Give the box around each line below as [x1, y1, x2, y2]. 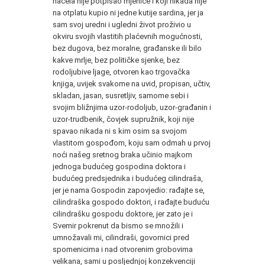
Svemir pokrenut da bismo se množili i [53, 221, 183, 230]
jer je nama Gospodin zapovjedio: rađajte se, [53, 185, 205, 195]
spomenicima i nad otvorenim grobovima [53, 244, 193, 254]
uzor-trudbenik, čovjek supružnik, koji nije [53, 114, 194, 124]
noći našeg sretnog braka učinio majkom [53, 150, 192, 159]
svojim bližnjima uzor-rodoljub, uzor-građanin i [53, 102, 211, 112]
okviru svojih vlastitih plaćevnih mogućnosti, [53, 31, 202, 41]
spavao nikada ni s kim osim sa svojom [53, 126, 187, 135]
